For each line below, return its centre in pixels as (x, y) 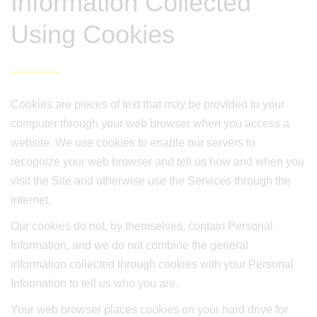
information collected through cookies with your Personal (152, 264)
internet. (31, 200)
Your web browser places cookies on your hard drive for (149, 310)
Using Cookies (93, 34)
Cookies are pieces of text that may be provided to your (148, 104)
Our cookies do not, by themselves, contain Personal (142, 226)
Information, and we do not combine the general (129, 245)
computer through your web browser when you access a (150, 123)
